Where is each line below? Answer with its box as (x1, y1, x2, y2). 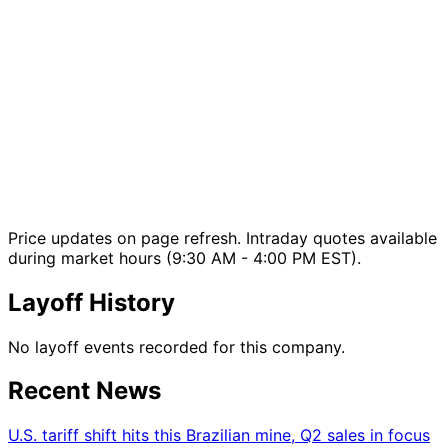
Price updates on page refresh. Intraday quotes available (8, 227, 437, 248)
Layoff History (8, 287, 175, 317)
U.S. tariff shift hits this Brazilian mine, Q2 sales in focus (8, 425, 430, 446)
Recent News (8, 376, 161, 406)
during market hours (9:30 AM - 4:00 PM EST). (8, 247, 361, 268)
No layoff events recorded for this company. (8, 336, 345, 357)
